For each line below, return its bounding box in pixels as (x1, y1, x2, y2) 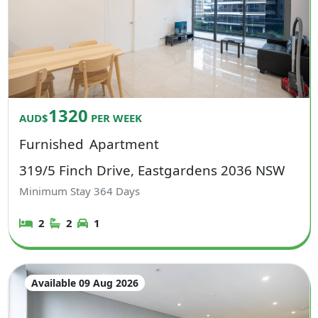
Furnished (19, 134, 84, 153)
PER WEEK (88, 110, 143, 125)
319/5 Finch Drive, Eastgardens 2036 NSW (19, 160, 285, 179)
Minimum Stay (19, 184, 94, 199)
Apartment (89, 134, 159, 153)
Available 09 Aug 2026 (31, 275, 138, 290)
